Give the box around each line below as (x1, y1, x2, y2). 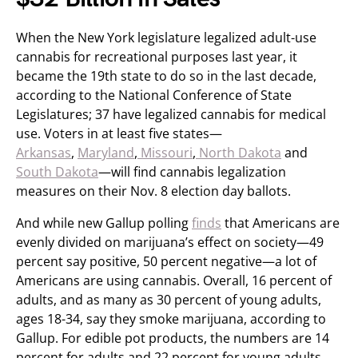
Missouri (137, 144, 193, 161)
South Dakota (16, 163, 98, 181)
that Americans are (221, 214, 340, 232)
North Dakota (196, 144, 281, 161)
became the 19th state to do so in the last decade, (16, 67, 316, 85)
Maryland (78, 144, 134, 161)
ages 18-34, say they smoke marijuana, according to (16, 310, 326, 328)
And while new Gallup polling (16, 214, 192, 232)
